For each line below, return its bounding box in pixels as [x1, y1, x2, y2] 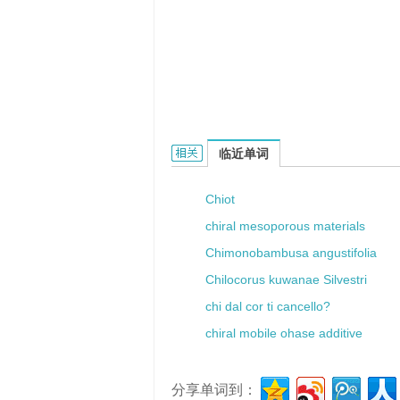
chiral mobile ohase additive [205, 326, 362, 340]
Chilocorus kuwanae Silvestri [205, 272, 367, 287]
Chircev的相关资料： [171, 146, 293, 160]
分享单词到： [171, 382, 257, 397]
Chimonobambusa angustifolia [205, 246, 377, 260]
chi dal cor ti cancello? [205, 299, 330, 313]
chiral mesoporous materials [205, 219, 365, 233]
